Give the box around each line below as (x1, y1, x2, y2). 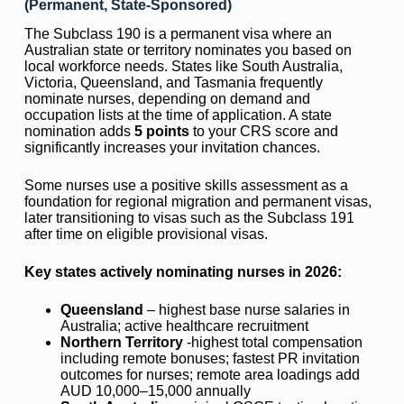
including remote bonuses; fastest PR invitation (60, 351, 360, 367)
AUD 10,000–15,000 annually (60, 383, 251, 399)
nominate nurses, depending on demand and (23, 91, 310, 107)
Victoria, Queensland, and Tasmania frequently (23, 75, 323, 91)
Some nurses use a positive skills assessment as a (23, 178, 348, 194)
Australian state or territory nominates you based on (23, 42, 352, 59)
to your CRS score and (188, 124, 338, 140)
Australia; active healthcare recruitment (60, 318, 308, 335)
